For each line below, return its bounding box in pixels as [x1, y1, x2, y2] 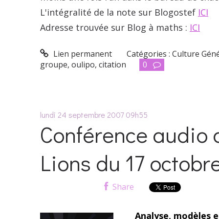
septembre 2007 [68, 109, 124, 120]
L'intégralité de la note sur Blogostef [40, 6, 198, 19]
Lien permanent [51, 48, 112, 59]
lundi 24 [40, 109, 66, 120]
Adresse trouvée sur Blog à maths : [40, 22, 190, 34]
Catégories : [127, 48, 173, 59]
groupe [40, 59, 67, 70]
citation [99, 59, 126, 70]
